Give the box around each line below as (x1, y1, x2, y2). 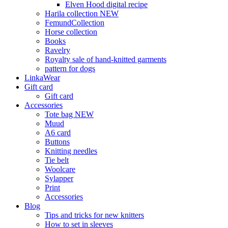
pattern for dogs (45, 64, 95, 73)
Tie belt (45, 156, 69, 164)
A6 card (45, 128, 71, 137)
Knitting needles (45, 147, 97, 155)
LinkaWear (24, 73, 60, 82)
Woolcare (45, 165, 75, 174)
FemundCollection (45, 18, 104, 27)
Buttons (45, 137, 70, 146)
